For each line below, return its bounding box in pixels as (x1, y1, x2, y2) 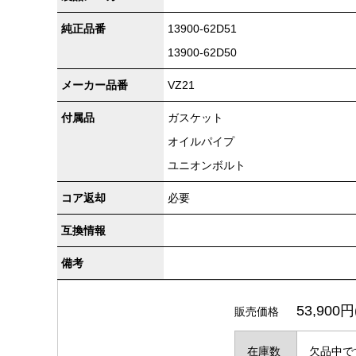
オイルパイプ (168, 135, 234, 149)
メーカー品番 (61, 79, 128, 92)
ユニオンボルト (168, 159, 246, 172)
